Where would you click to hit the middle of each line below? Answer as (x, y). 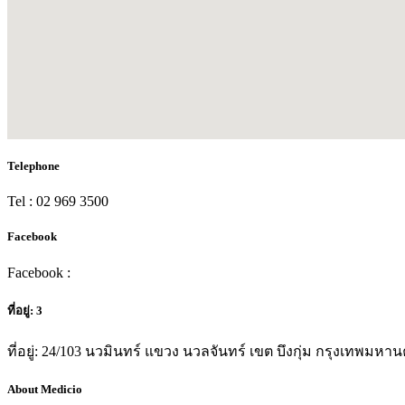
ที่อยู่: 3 (25, 310)
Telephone (33, 166)
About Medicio (45, 390)
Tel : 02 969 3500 (58, 202)
